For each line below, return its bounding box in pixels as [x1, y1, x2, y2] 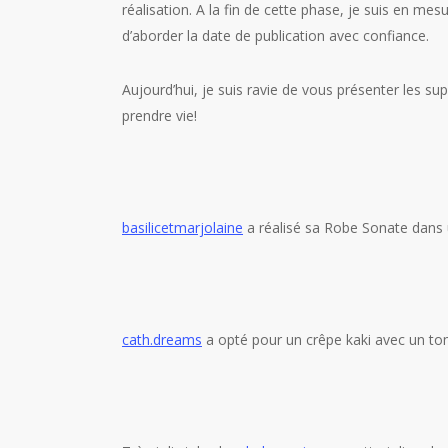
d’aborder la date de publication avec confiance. [122, 26, 429, 45]
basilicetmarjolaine [122, 218, 243, 237]
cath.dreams [122, 330, 202, 349]
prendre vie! [122, 106, 197, 125]
